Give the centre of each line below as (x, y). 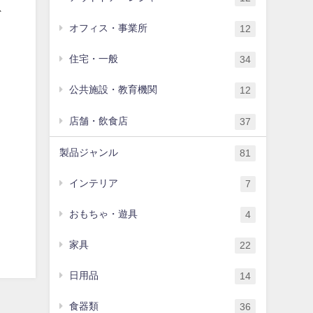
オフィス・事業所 (108, 28)
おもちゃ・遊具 (103, 213)
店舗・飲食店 (98, 121)
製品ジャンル (89, 152)
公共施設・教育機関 (113, 90)
